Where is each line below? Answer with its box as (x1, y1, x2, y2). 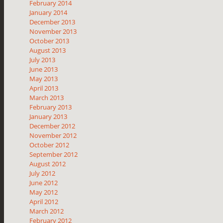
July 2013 (29, 55, 56, 64)
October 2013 (29, 36, 70, 45)
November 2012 (29, 130, 77, 140)
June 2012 (29, 178, 58, 187)
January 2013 (29, 111, 68, 121)
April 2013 (29, 83, 59, 93)
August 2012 (29, 159, 66, 168)
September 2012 (29, 149, 78, 159)
